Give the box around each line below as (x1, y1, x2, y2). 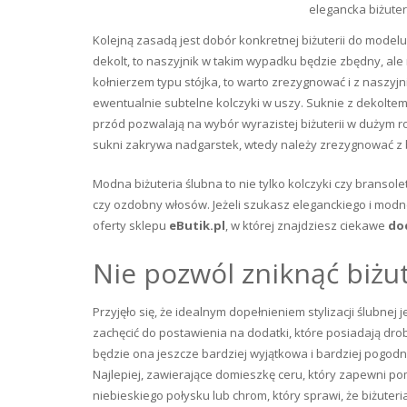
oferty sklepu (93, 216, 169, 233)
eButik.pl (169, 216, 225, 233)
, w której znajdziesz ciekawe (225, 216, 388, 233)
